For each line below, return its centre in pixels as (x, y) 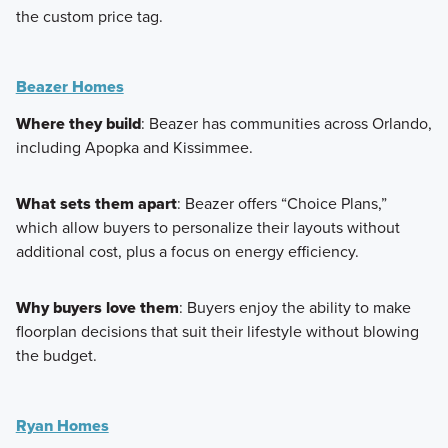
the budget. (56, 355)
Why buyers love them (97, 307)
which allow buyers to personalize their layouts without (207, 227)
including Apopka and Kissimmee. (134, 147)
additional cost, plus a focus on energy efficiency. (187, 251)
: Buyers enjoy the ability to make (294, 307)
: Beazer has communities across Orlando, (286, 123)
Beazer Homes (69, 86)
